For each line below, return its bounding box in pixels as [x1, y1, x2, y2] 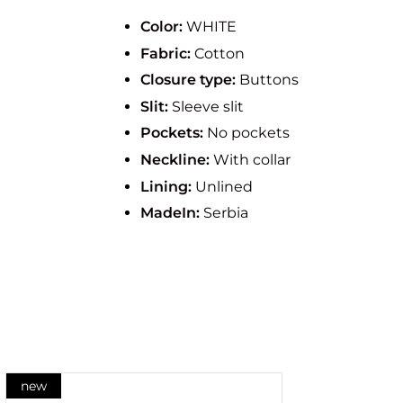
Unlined [192, 177, 254, 195]
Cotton [191, 44, 246, 62]
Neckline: [140, 150, 210, 168]
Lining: [140, 177, 193, 195]
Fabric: [140, 44, 192, 62]
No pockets [203, 124, 291, 142]
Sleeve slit [168, 97, 245, 115]
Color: [140, 18, 184, 35]
